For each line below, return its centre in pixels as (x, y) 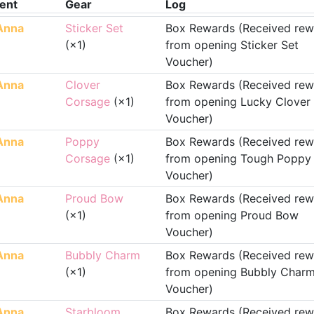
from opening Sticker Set (232, 45)
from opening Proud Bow (232, 215)
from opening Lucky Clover (238, 102)
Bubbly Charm (103, 255)
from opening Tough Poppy (238, 158)
